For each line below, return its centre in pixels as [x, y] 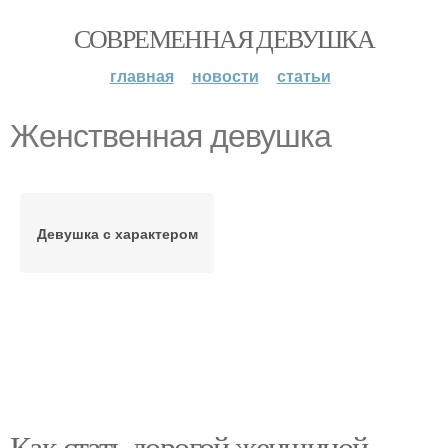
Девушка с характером [117, 233]
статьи [303, 75]
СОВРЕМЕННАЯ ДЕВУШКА [224, 38]
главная [141, 75]
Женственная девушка [170, 136]
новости [225, 75]
